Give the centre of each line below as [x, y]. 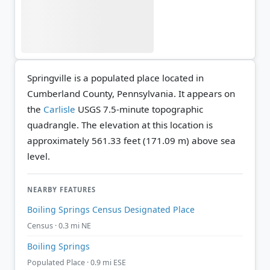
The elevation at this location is [147, 124]
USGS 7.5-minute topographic [139, 109]
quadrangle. [54, 124]
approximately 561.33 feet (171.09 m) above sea [131, 140]
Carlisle [59, 109]
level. [39, 156]
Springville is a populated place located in [115, 77]
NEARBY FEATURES [61, 189]
